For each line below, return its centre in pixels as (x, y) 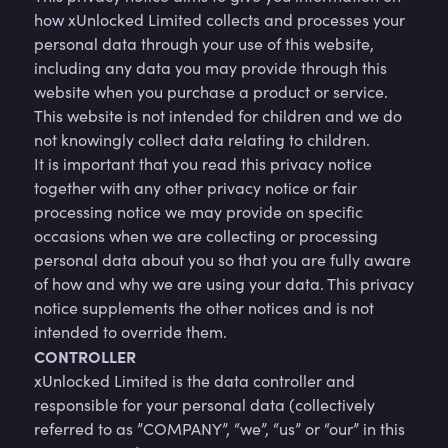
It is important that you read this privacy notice (203, 163)
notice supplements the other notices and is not (204, 307)
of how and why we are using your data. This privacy (224, 283)
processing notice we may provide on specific (198, 211)
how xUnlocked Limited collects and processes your (219, 19)
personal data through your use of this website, (204, 43)
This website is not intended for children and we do (218, 115)
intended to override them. (130, 331)
